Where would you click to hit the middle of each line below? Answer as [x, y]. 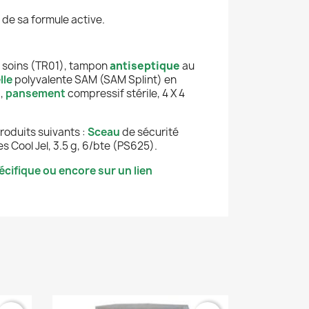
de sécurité [149, 132]
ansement [39, 93]
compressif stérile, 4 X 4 [125, 93]
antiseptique [145, 66]
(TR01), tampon [69, 66]
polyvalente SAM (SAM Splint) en [94, 79]
